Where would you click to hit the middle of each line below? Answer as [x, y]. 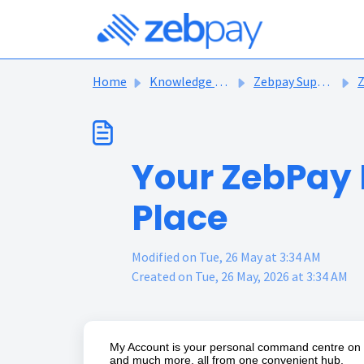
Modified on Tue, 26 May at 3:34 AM [226, 257]
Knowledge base [182, 81]
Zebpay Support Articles [285, 81]
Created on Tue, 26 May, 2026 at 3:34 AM [240, 276]
